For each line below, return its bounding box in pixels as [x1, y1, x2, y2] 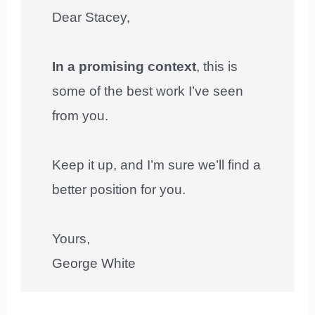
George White [52, 255, 136, 271]
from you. [52, 108, 109, 123]
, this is [196, 58, 238, 74]
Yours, [52, 231, 91, 246]
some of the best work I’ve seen [52, 83, 244, 98]
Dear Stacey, [52, 9, 131, 25]
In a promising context [52, 58, 197, 74]
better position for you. [52, 181, 186, 197]
